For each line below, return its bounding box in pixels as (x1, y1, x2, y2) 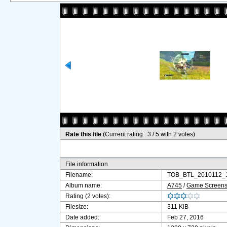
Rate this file (65, 131, 103, 138)
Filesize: (65, 203, 88, 210)
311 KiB (167, 203, 188, 210)
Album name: (65, 182, 102, 189)
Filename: (65, 171, 93, 178)
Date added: (65, 214, 99, 221)
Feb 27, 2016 (167, 214, 204, 221)
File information (65, 161, 108, 168)
